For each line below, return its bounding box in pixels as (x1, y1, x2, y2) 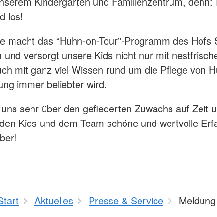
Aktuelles (34, 193, 73, 207)
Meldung (179, 193, 216, 207)
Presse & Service (89, 193, 163, 207)
